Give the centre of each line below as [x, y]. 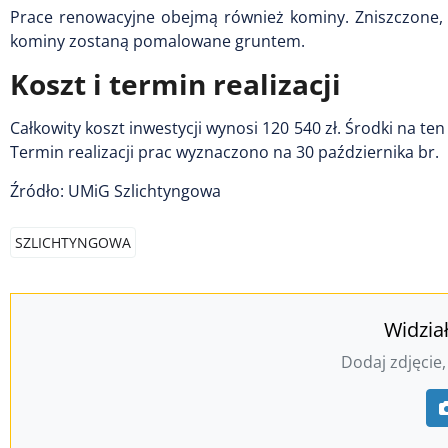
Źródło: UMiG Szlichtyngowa [115, 191]
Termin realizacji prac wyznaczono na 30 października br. [224, 152]
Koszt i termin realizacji [175, 84]
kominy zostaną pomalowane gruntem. [157, 41]
